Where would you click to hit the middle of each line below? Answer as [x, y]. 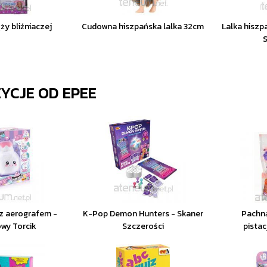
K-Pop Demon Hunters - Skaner [143, 214]
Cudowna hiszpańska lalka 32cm [143, 27]
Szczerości [143, 226]
